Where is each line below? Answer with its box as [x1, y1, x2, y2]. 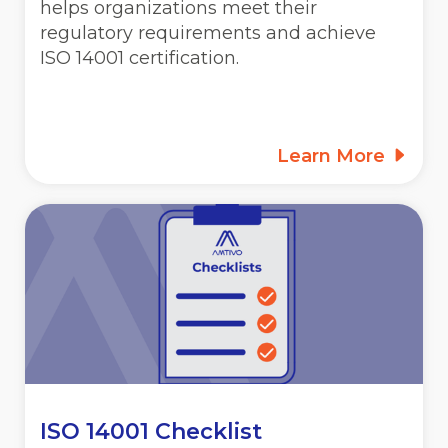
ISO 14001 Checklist [40, 417, 262, 445]
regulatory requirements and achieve [40, 21, 376, 44]
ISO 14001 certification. [40, 46, 239, 69]
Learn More [277, 144, 390, 167]
